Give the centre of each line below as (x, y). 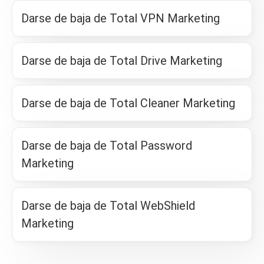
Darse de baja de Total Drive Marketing (122, 61)
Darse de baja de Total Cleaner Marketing (128, 103)
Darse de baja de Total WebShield (108, 206)
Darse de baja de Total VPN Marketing (121, 18)
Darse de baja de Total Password (107, 146)
